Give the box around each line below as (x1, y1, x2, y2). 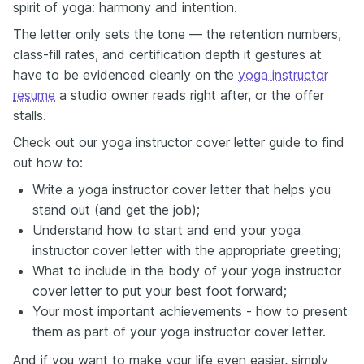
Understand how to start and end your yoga (32, 222, 301, 238)
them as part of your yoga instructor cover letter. (32, 323, 326, 340)
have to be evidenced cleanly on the (13, 67, 238, 83)
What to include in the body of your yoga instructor (32, 262, 341, 279)
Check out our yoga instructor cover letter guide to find (13, 134, 344, 150)
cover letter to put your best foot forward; (32, 283, 287, 299)
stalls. (13, 107, 46, 123)
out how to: (13, 154, 83, 171)
